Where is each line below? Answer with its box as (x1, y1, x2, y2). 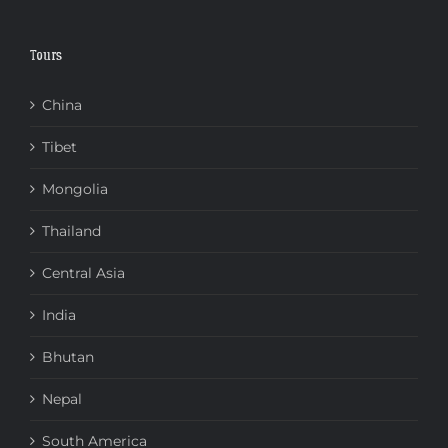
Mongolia (42, 179, 108, 198)
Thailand (42, 221, 101, 240)
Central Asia (42, 263, 125, 282)
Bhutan (42, 347, 94, 366)
